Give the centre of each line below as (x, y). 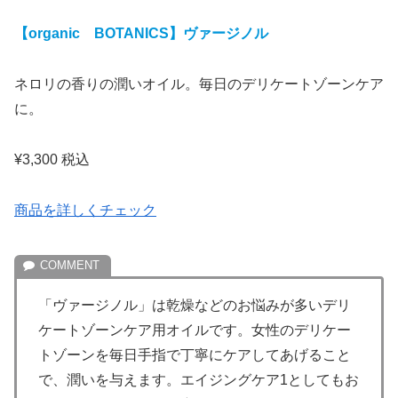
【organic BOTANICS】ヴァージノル (141, 34)
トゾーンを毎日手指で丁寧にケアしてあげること (195, 355)
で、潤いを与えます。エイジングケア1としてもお (199, 380)
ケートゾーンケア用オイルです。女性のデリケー (195, 330)
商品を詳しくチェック (85, 210)
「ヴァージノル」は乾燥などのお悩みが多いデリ (195, 306)
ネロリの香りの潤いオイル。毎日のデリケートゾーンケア (199, 84)
